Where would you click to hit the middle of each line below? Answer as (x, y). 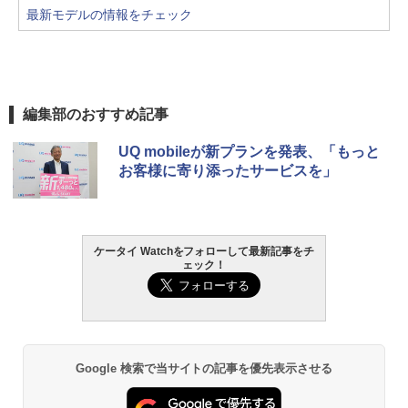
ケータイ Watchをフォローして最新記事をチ (204, 252)
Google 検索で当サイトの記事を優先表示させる (204, 369)
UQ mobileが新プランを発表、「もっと (249, 152)
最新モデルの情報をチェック (109, 15)
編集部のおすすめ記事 (96, 115)
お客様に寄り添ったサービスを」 (228, 171)
